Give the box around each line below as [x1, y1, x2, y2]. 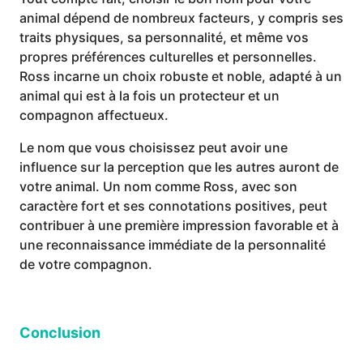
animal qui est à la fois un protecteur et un [19, 88, 280, 104]
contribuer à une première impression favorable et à [19, 217, 339, 233]
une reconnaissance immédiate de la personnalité [19, 237, 326, 253]
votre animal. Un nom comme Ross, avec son [19, 178, 297, 194]
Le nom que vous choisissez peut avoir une [19, 139, 288, 156]
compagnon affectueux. [19, 107, 169, 123]
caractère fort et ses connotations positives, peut [19, 198, 327, 214]
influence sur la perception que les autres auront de [19, 159, 339, 175]
